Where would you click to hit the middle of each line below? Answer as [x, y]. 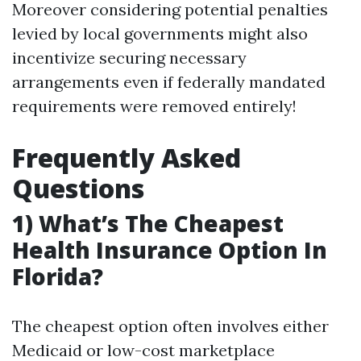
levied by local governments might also [160, 33]
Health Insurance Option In [170, 250]
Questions [78, 188]
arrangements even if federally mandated [169, 82]
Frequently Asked [127, 158]
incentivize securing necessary [129, 58]
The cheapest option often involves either [170, 326]
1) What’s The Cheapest [148, 223]
